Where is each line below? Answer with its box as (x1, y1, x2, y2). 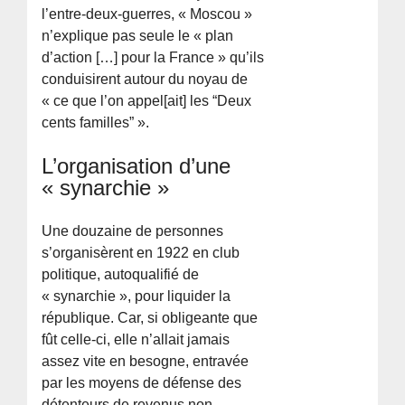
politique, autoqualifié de (42, 266, 200, 282)
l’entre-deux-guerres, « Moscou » (42, 5, 253, 22)
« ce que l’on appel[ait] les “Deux (42, 92, 252, 108)
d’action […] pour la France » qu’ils (42, 49, 265, 65)
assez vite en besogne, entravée (42, 353, 250, 369)
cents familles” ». (42, 114, 150, 130)
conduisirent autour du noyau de (42, 71, 249, 87)
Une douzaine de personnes (42, 222, 224, 239)
